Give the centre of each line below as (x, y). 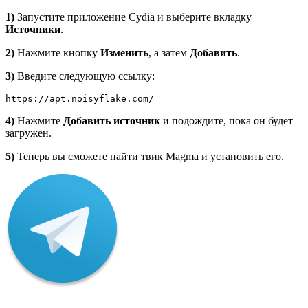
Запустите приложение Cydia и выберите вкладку (133, 17)
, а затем (169, 53)
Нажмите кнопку (57, 53)
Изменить (124, 53)
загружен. (29, 133)
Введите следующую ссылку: (85, 76)
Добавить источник (112, 121)
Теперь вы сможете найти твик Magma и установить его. (149, 157)
